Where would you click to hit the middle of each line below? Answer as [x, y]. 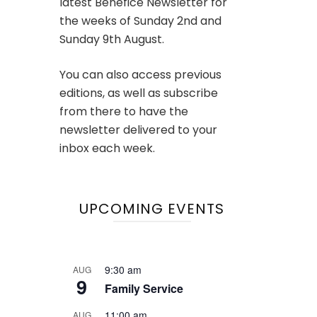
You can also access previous [140, 74]
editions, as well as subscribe [138, 93]
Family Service [144, 288]
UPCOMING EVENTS [152, 208]
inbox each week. [107, 148]
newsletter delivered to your [138, 129]
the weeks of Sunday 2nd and [140, 21]
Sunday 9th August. [111, 39]
